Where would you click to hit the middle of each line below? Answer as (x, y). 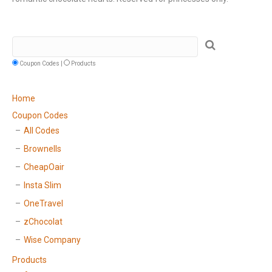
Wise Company (52, 240)
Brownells (42, 149)
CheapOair (44, 167)
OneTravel (43, 203)
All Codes (42, 131)
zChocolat (43, 222)
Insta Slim (42, 185)
